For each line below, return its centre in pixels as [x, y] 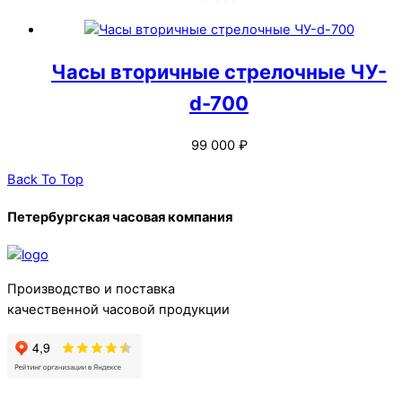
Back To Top [45, 179]
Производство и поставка [91, 288]
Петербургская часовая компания [120, 217]
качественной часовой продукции [118, 309]
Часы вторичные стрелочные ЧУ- [219, 71]
